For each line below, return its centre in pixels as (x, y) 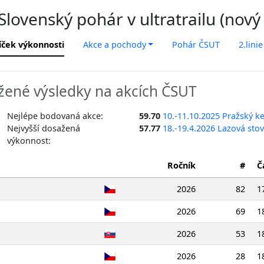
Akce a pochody (114, 44)
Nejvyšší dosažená (44, 128)
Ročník (181, 165)
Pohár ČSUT (196, 44)
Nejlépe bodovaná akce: (55, 116)
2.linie (251, 44)
